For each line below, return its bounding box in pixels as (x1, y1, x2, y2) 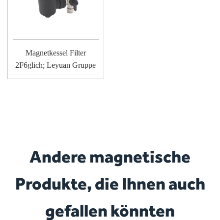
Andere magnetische (29, 146, 191, 166)
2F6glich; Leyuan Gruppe (15, 61, 96, 69)
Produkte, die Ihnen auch (15, 173, 205, 193)
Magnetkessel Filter (25, 49, 86, 57)
